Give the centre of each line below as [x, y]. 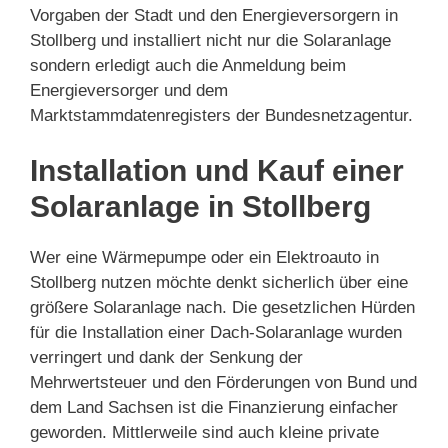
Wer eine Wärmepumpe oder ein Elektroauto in [204, 258]
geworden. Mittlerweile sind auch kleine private [204, 433]
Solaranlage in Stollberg [200, 207]
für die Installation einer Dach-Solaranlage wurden [216, 333]
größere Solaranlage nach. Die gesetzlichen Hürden [222, 308]
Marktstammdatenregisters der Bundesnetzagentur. [221, 115]
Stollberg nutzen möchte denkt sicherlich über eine [219, 283]
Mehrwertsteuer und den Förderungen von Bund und [223, 383]
